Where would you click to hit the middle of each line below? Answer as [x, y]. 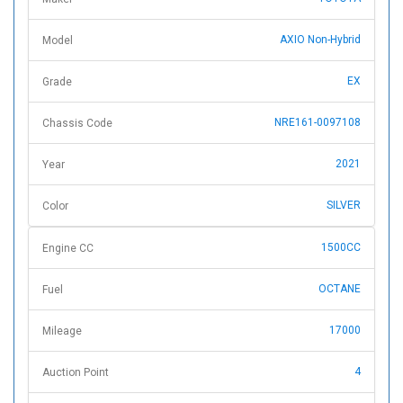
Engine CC [68, 249]
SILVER [344, 206]
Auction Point [76, 373]
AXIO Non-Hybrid [320, 40]
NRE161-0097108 [318, 123]
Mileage [62, 331]
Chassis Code [77, 124]
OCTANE [340, 289]
